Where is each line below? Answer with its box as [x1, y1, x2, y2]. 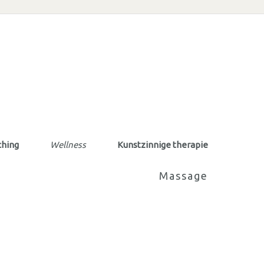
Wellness [50, 139, 87, 150]
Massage [159, 169, 208, 181]
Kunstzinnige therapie [117, 139, 208, 150]
